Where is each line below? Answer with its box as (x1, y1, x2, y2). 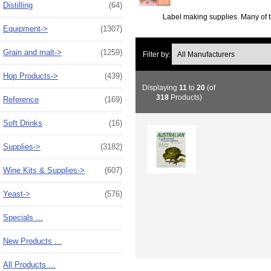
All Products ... (3, 260, 56, 269)
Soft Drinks (3, 118, 42, 128)
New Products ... (3, 236, 62, 246)
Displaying (142, 83, 180, 91)
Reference (3, 94, 39, 104)
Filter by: (143, 50, 171, 58)
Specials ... (3, 212, 43, 222)
